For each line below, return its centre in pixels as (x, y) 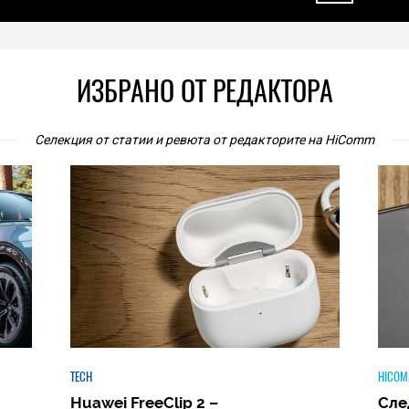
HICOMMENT (141, 377)
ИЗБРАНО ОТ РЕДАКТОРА (204, 91)
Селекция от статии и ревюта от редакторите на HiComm (204, 140)
